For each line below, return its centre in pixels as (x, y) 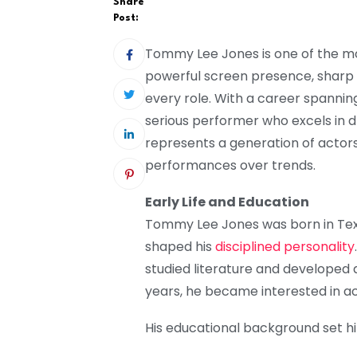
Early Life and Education (227, 202)
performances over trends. (230, 165)
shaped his (180, 246)
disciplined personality (285, 246)
